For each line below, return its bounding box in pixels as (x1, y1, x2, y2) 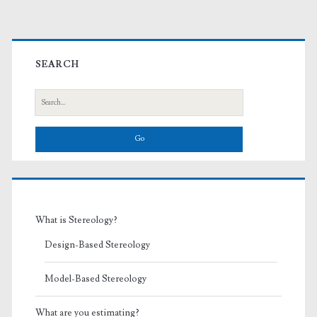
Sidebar (11, 53, 108, 92)
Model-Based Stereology (44, 272, 146, 284)
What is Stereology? (35, 214, 117, 226)
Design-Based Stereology (44, 238, 150, 250)
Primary (11, 19, 114, 58)
